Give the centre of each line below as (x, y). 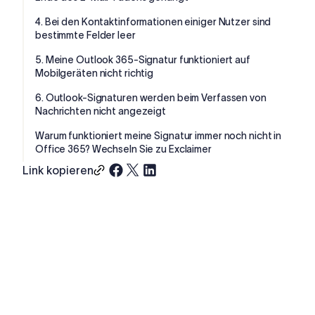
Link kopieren (58, 170)
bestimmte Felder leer (85, 35)
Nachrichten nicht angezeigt (101, 111)
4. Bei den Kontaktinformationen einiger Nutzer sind (153, 21)
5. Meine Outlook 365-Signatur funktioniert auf (143, 59)
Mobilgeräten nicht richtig (95, 73)
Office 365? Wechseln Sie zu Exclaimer (123, 149)
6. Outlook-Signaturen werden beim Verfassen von (151, 97)
